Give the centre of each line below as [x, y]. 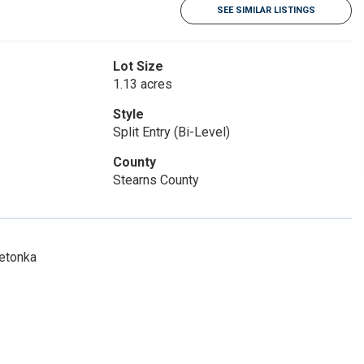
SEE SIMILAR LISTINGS [266, 10]
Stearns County [156, 180]
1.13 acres [142, 84]
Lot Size [138, 66]
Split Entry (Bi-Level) [171, 132]
